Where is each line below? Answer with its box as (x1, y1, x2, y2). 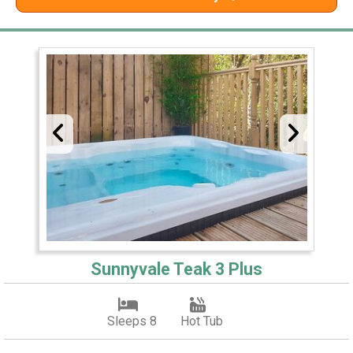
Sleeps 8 (106, 314, 157, 329)
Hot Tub (180, 314, 223, 329)
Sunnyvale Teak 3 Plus (91, 259, 262, 280)
